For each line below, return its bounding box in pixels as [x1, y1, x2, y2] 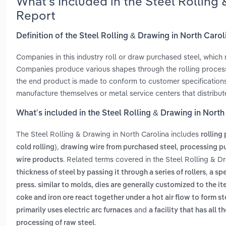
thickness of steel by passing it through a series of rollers [16, 169, 206, 177]
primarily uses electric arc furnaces [16, 207, 132, 214]
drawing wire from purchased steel [61, 144, 177, 151]
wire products [16, 156, 63, 164]
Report [16, 7, 55, 23]
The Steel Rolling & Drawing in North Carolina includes [16, 129, 201, 139]
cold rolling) [16, 144, 57, 151]
